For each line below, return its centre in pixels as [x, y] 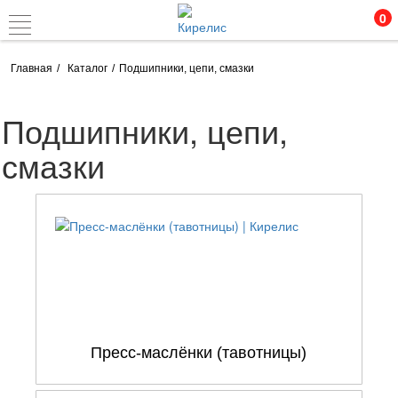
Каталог [88, 68]
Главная [32, 68]
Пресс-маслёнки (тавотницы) [199, 352]
